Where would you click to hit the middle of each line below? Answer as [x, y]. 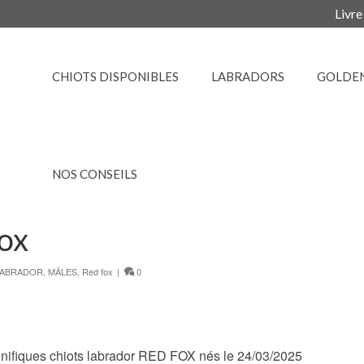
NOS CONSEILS [95, 174]
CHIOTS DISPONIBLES [115, 76]
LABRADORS [248, 76]
